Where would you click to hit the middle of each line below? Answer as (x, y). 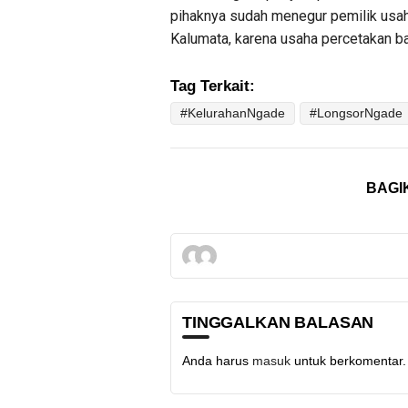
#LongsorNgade (356, 113)
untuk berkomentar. (348, 361)
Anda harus (217, 361)
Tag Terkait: (213, 86)
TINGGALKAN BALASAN (278, 322)
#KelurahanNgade (233, 113)
